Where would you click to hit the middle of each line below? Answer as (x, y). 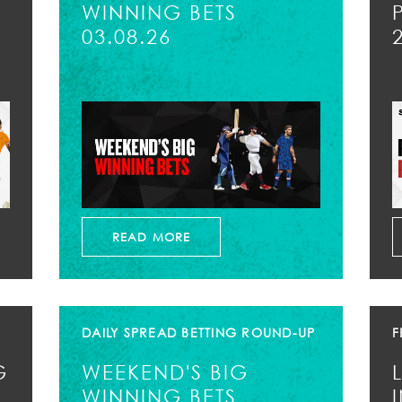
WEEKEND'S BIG (165, 373)
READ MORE (151, 237)
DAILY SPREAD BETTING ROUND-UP (198, 333)
